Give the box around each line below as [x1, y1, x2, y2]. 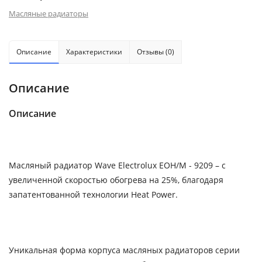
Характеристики [66, 46, 122, 57]
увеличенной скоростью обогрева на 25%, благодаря [9, 174, 223, 185]
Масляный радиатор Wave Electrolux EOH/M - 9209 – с [9, 159, 226, 171]
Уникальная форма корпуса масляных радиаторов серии [9, 244, 240, 256]
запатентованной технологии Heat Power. [9, 188, 178, 200]
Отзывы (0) [137, 46, 174, 57]
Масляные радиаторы [9, 8, 88, 19]
